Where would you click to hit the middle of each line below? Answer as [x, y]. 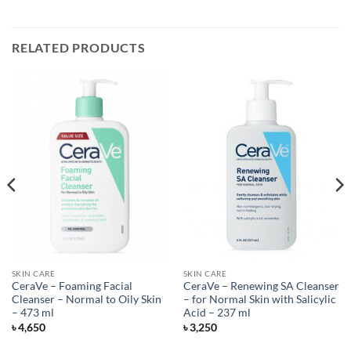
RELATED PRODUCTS [79, 48]
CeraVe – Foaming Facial [72, 286]
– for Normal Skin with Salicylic [259, 300]
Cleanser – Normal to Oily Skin [86, 300]
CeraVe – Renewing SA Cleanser [261, 286]
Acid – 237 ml [217, 313]
